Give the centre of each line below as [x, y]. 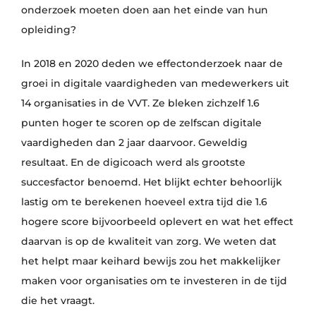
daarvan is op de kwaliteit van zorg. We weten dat [148, 241]
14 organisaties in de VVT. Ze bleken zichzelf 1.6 [140, 103]
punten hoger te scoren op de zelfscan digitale [141, 123]
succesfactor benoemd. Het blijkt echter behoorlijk [151, 182]
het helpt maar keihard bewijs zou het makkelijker [151, 261]
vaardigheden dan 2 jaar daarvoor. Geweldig [134, 142]
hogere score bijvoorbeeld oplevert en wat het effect [157, 221]
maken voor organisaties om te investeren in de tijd [154, 281]
